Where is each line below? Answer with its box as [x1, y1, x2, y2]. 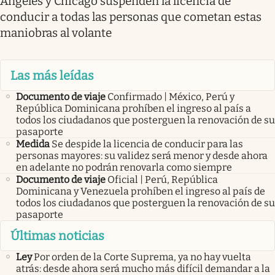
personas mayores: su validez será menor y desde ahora [16, 149, 268, 161]
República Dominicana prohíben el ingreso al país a [16, 102, 251, 114]
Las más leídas [10, 68, 94, 83]
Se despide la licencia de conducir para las [52, 137, 243, 150]
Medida [16, 137, 50, 150]
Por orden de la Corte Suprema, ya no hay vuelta [34, 251, 251, 263]
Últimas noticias [10, 228, 104, 244]
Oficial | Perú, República [107, 173, 218, 185]
